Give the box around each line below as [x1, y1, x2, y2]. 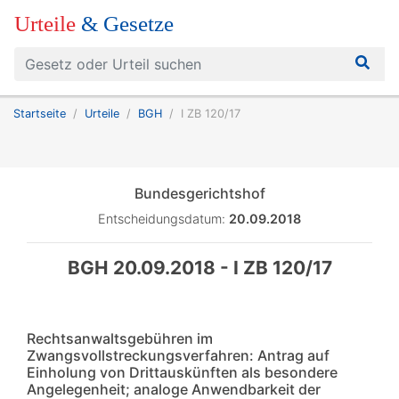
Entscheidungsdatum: [98, 211, 229, 226]
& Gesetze [81, 12, 174, 36]
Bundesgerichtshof [134, 184, 265, 202]
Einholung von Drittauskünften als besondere [27, 363, 338, 381]
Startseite [13, 107, 66, 120]
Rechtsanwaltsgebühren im [27, 330, 213, 347]
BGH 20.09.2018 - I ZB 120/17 [67, 256, 332, 279]
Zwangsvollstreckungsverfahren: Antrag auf [27, 346, 330, 364]
